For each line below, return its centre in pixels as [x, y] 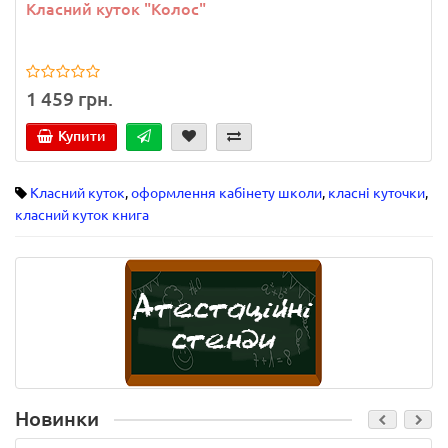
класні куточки [376, 192]
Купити [82, 135]
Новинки [57, 418]
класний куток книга [82, 214]
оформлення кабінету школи [226, 192]
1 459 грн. [69, 98]
